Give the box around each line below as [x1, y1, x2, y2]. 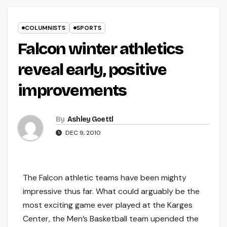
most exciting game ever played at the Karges [23, 200, 193, 211]
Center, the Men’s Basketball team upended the [23, 213, 199, 224]
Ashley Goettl [67, 115, 113, 124]
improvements [18, 81, 127, 101]
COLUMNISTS [25, 24, 65, 32]
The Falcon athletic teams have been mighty [23, 172, 186, 183]
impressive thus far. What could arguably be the [23, 186, 200, 197]
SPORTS [77, 24, 101, 32]
